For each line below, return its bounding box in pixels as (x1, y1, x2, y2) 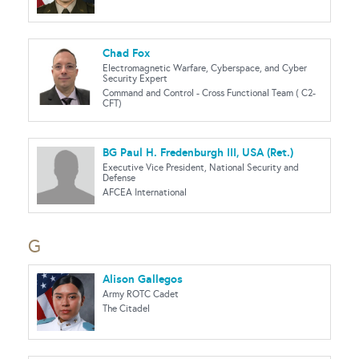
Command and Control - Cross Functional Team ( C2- (103, 87, 316, 99)
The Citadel (103, 303, 150, 314)
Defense (103, 172, 135, 184)
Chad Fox (103, 46, 150, 60)
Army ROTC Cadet (103, 288, 179, 300)
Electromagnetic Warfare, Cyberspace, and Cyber (103, 63, 307, 74)
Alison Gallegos (103, 272, 183, 286)
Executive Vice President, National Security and (103, 162, 299, 173)
